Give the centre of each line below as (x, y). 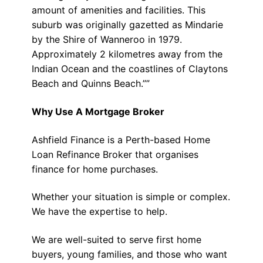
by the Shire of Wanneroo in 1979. (107, 40)
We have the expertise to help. (99, 212)
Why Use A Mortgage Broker (98, 111)
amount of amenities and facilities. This (118, 10)
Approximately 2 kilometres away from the (127, 54)
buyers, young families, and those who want (129, 254)
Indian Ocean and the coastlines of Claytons (129, 69)
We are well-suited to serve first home (116, 239)
